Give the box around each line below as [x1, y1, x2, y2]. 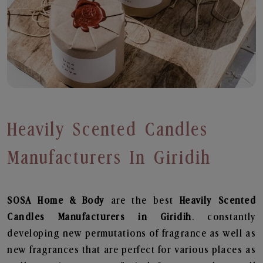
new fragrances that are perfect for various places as [7, 245, 256, 255]
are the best [104, 195, 180, 206]
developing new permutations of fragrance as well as [7, 228, 256, 239]
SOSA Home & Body [7, 195, 105, 206]
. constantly [191, 212, 256, 222]
